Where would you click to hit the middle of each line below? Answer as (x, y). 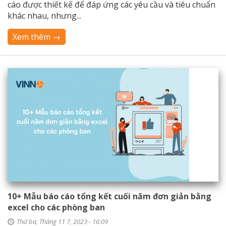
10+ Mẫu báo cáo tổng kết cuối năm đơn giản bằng (109, 196)
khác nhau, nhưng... (44, 16)
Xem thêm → (37, 37)
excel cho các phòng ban (56, 207)
